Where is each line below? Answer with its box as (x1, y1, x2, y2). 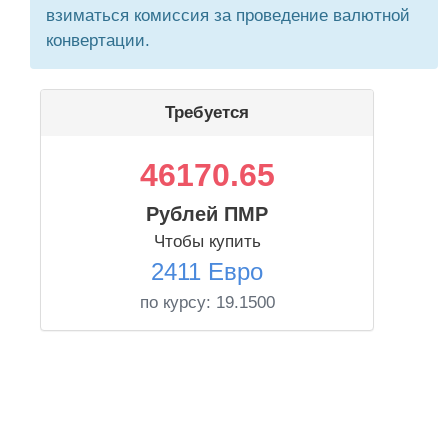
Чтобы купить (153, 232, 261, 251)
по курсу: (139, 293, 216, 312)
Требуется (165, 103, 249, 122)
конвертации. (46, 31, 150, 50)
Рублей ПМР (146, 203, 268, 225)
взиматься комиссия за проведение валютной (46, 6, 410, 25)
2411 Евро (151, 258, 263, 285)
